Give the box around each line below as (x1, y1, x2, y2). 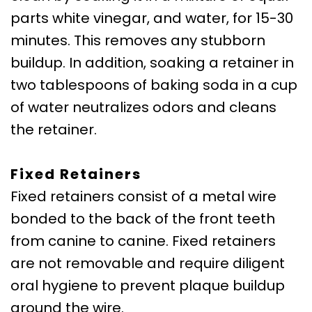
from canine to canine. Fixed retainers (10, 231, 276, 251)
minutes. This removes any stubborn (10, 30, 265, 50)
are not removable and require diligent (10, 253, 285, 273)
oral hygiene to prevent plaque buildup (10, 275, 285, 295)
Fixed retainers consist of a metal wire (10, 186, 276, 206)
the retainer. (10, 119, 97, 139)
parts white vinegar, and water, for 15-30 (10, 8, 293, 28)
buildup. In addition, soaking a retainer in (10, 52, 294, 72)
